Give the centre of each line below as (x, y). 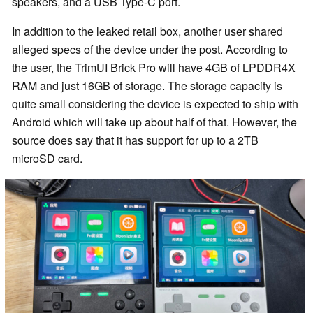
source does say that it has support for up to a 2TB (135, 140)
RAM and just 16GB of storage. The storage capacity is (147, 85)
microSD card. (47, 158)
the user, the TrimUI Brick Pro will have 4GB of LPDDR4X (154, 67)
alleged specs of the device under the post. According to (150, 49)
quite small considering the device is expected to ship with (155, 103)
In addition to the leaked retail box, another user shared (147, 31)
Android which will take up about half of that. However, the (154, 122)
